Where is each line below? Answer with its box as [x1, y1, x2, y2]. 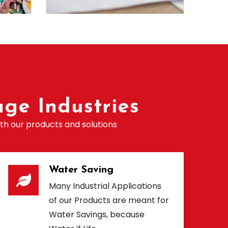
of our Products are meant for [49, 194, 169, 207]
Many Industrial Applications [49, 180, 161, 192]
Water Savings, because [49, 209, 145, 221]
